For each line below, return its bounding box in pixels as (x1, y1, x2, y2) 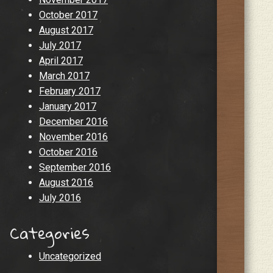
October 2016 (39, 146, 97, 158)
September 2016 (39, 161, 111, 173)
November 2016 (39, 130, 108, 143)
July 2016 (39, 191, 81, 204)
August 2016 (39, 176, 93, 188)
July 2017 (39, 39, 81, 51)
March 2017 (39, 69, 90, 82)
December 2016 (39, 115, 108, 127)
